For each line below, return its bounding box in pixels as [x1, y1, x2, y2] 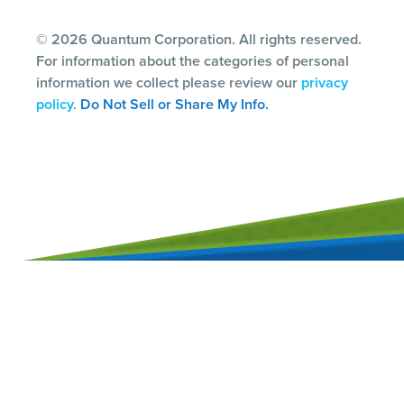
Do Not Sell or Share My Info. [80, 93, 269, 115]
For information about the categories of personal [36, 50, 349, 71]
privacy [301, 71, 348, 93]
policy [36, 93, 73, 115]
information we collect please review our [36, 71, 301, 93]
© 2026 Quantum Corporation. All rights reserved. [36, 28, 362, 50]
